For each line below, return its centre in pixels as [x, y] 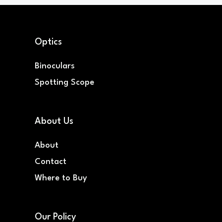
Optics [48, 42]
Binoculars [55, 66]
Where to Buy [61, 178]
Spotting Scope [64, 82]
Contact [50, 162]
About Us [54, 121]
